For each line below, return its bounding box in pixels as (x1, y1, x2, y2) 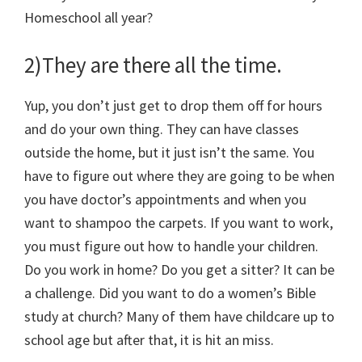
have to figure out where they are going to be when (24, 166, 335, 186)
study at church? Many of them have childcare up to (24, 307, 335, 326)
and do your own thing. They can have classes (24, 120, 299, 139)
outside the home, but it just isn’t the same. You (24, 143, 314, 162)
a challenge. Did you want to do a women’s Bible (24, 284, 316, 303)
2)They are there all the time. (24, 51, 282, 79)
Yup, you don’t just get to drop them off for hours (24, 96, 322, 116)
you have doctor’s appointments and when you (24, 190, 306, 209)
